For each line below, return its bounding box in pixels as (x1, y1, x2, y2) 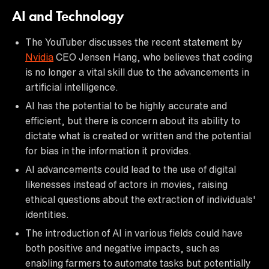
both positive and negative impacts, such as (25, 243, 220, 253)
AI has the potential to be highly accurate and (25, 100, 227, 110)
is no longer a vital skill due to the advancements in (25, 67, 249, 77)
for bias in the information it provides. (25, 145, 192, 156)
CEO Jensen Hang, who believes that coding (53, 52, 252, 62)
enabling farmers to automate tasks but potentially (25, 258, 251, 268)
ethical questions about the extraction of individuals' (25, 194, 255, 204)
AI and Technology (12, 10, 124, 25)
